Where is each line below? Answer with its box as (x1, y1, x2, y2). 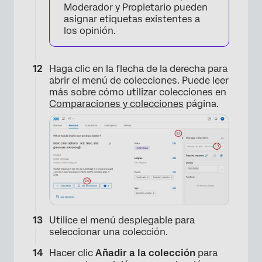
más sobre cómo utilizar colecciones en (49, 87, 226, 98)
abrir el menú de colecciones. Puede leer (49, 75, 229, 87)
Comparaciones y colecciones (49, 98, 184, 110)
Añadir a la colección (95, 247, 195, 259)
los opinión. (64, 25, 116, 37)
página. (184, 98, 219, 110)
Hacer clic (49, 247, 95, 259)
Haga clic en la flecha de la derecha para (49, 63, 227, 75)
